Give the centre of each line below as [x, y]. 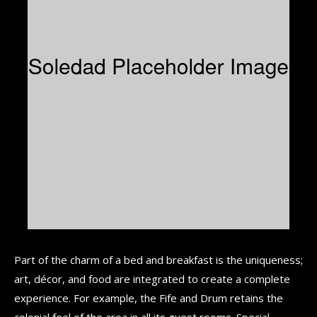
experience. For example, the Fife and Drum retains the [149, 298]
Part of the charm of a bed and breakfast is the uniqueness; [158, 259]
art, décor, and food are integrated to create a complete [152, 278]
